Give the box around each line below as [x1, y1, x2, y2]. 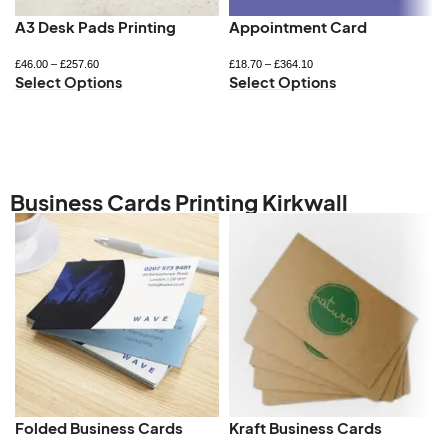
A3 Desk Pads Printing [15, 16, 176, 36]
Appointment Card [228, 16, 367, 36]
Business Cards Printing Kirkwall [10, 187, 348, 216]
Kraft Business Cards [228, 417, 382, 437]
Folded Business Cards [15, 417, 183, 437]
